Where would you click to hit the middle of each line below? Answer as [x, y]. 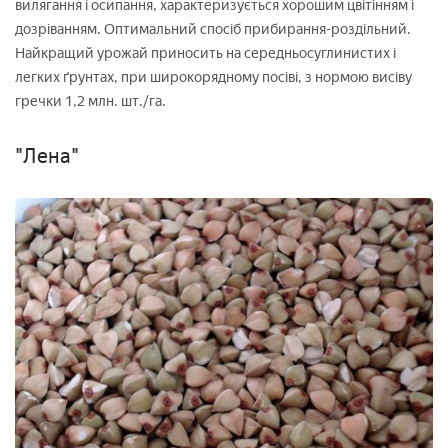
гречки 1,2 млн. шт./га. [90, 101]
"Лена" [47, 155]
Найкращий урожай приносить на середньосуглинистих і [205, 53]
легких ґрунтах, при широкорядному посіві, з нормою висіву [213, 77]
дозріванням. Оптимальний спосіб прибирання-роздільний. [213, 29]
